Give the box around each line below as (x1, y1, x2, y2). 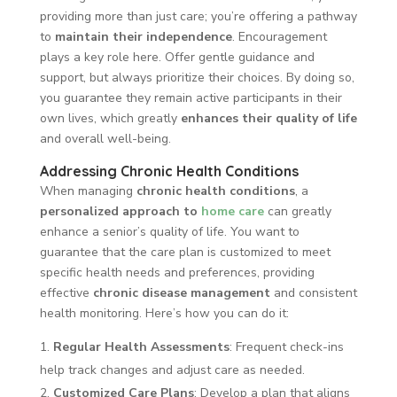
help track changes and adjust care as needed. (39, 361, 305, 378)
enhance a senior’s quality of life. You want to (39, 222, 300, 240)
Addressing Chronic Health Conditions (39, 161, 299, 180)
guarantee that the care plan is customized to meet (39, 243, 331, 261)
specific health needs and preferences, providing (39, 263, 315, 281)
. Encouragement (231, 27, 327, 45)
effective (39, 284, 93, 301)
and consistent (269, 284, 357, 301)
